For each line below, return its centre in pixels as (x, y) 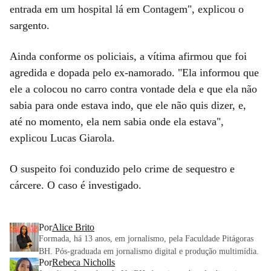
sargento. (30, 25)
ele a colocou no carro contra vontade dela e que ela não (133, 89)
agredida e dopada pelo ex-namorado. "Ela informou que (134, 72)
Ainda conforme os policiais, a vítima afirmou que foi (128, 56)
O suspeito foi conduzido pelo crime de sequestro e (122, 168)
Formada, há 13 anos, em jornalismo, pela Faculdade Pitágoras (146, 238)
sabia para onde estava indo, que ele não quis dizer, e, (128, 105)
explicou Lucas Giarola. (62, 138)
